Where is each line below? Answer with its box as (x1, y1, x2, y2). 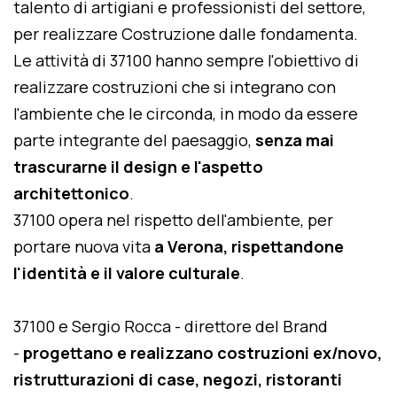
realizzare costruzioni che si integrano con (13, 76, 336, 97)
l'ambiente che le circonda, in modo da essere (13, 103, 358, 124)
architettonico (13, 183, 129, 204)
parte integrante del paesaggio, (13, 129, 255, 151)
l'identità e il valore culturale (13, 262, 240, 284)
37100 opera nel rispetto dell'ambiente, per (13, 209, 333, 230)
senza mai (255, 129, 334, 151)
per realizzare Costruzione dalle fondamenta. (13, 23, 362, 44)
